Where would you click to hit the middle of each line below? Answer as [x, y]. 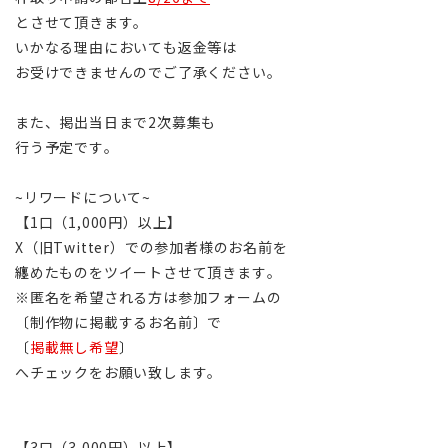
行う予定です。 [67, 146]
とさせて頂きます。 [82, 21]
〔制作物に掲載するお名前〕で [119, 321]
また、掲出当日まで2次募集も [116, 121]
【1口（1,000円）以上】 [99, 221]
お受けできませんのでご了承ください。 [148, 71]
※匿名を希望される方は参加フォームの [148, 296]
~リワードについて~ [83, 196]
